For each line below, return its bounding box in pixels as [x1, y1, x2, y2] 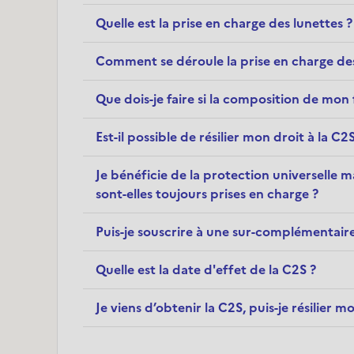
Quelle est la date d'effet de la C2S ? [96, 260, 316, 280]
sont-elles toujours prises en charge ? [96, 184, 318, 204]
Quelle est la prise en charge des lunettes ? [96, 13, 352, 33]
